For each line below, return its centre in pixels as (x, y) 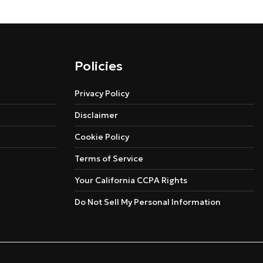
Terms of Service (109, 159)
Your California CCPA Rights (131, 181)
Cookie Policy (102, 137)
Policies (99, 66)
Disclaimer (96, 115)
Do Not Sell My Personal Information (148, 202)
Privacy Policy (102, 94)
